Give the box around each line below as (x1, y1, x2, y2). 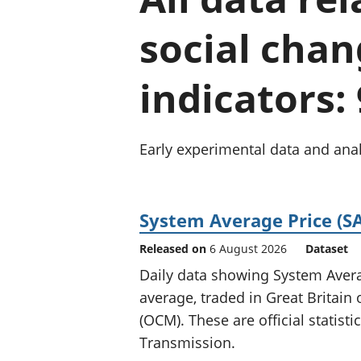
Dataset (305, 240, 348, 256)
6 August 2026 (210, 240, 287, 256)
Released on (139, 240, 210, 256)
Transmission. (139, 332, 235, 352)
